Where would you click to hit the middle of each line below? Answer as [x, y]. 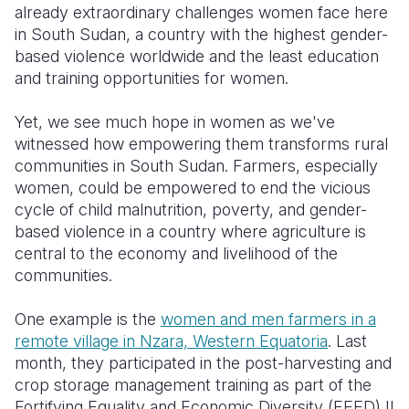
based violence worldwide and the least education [197, 56]
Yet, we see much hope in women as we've [175, 122]
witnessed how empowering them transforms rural [201, 144]
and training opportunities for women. [152, 78]
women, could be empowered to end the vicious [193, 188]
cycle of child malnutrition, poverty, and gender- [191, 210]
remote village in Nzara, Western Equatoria [171, 341]
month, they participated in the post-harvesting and [203, 363]
